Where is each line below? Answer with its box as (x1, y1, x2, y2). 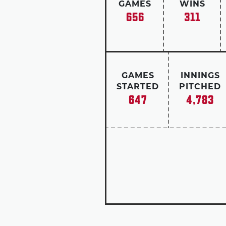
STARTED (117, 83, 159, 91)
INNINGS (180, 72, 220, 80)
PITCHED (179, 83, 221, 91)
